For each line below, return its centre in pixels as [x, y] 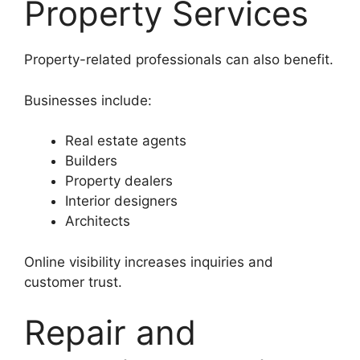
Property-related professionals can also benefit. [179, 60]
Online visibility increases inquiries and [149, 262]
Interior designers [121, 201]
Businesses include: [88, 100]
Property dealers [119, 181]
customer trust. [73, 282]
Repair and [110, 333]
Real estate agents [126, 141]
